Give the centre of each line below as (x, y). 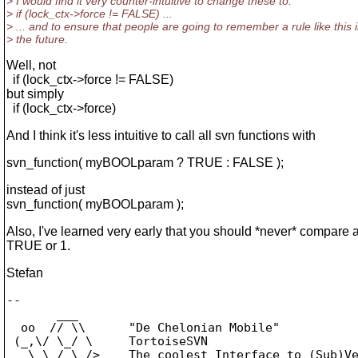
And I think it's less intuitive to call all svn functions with (161, 135)
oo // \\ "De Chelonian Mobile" (143, 327)
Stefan (25, 273)
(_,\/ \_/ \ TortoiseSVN (107, 341)
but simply (35, 94)
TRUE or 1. (38, 246)
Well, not (31, 65)
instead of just (46, 190)
